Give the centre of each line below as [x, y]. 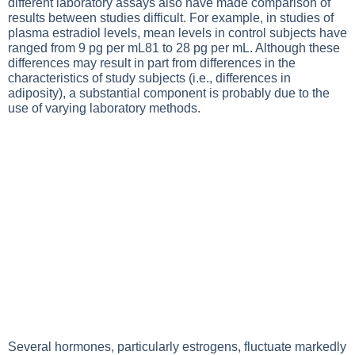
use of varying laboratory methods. [104, 108]
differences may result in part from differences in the [152, 63]
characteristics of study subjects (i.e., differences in [149, 78]
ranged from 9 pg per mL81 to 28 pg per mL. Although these [174, 48]
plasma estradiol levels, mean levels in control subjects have [177, 33]
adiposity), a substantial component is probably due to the [169, 93]
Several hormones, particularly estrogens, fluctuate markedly [177, 347]
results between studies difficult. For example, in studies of [171, 18]
